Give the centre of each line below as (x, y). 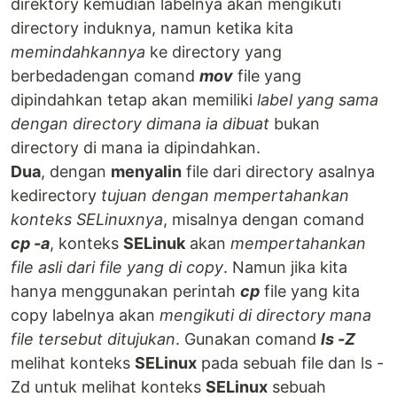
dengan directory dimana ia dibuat (140, 124)
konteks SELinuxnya (87, 220)
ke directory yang (214, 52)
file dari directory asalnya (278, 172)
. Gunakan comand (248, 339)
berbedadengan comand (105, 76)
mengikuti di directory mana (265, 315)
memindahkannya (78, 52)
